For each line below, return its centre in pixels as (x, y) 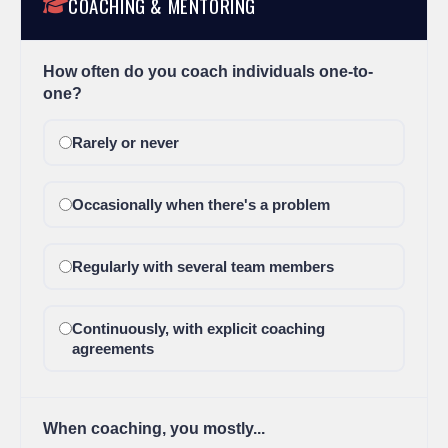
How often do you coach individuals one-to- (208, 71)
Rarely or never (125, 142)
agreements (112, 348)
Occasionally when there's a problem (200, 204)
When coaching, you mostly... (154, 428)
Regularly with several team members (202, 266)
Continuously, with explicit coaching (198, 328)
